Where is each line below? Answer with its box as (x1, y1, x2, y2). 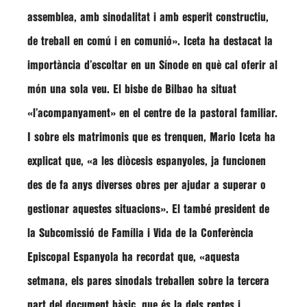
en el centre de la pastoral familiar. (116, 108, 278, 119)
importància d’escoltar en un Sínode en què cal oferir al (27, 60, 278, 71)
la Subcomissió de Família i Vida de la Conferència (27, 228, 254, 238)
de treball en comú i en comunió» (27, 36, 177, 47)
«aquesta (196, 252, 240, 262)
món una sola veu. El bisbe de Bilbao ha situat (27, 84, 236, 95)
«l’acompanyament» (27, 108, 116, 119)
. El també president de (166, 204, 269, 214)
